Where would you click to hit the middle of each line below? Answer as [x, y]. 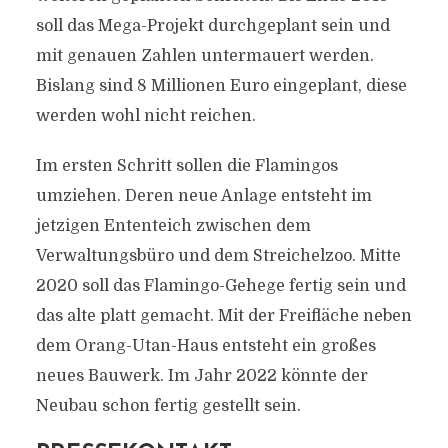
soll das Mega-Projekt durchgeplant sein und [212, 26]
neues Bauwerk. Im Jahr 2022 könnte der [201, 376]
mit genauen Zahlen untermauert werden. [204, 56]
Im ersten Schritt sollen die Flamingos [186, 166]
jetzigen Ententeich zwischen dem [173, 226]
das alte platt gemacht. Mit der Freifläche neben [223, 316]
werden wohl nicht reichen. [145, 116]
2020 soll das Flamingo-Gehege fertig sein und [220, 286]
